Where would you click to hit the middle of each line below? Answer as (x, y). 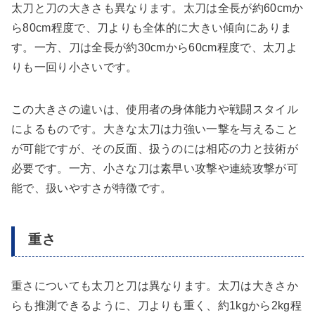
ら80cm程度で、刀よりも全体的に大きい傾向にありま (152, 27)
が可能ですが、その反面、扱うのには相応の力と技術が (155, 148)
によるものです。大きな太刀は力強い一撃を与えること (155, 129)
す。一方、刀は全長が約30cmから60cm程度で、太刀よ (154, 47)
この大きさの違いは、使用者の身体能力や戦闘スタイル (155, 109)
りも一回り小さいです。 (75, 67)
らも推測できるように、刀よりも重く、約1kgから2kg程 (156, 306)
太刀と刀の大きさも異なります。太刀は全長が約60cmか (157, 8)
